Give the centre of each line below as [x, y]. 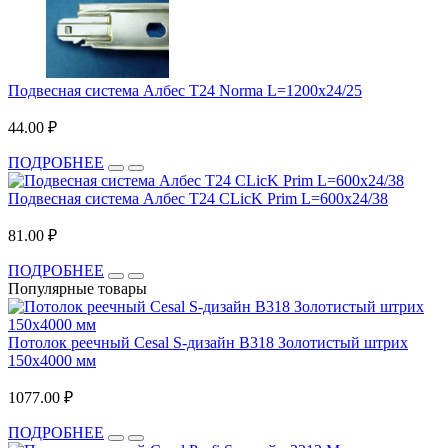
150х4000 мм [52, 360]
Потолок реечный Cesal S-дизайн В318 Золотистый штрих [208, 342]
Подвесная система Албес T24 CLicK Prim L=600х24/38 [198, 198]
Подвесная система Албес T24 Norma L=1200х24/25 [185, 90]
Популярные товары [77, 288]
